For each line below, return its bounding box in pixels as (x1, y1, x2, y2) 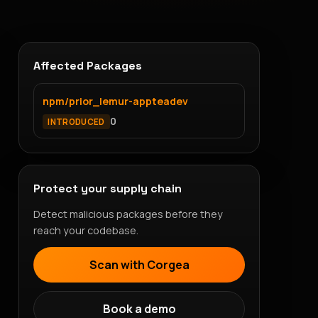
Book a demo (102, 300, 176, 317)
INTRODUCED (48, 116, 105, 127)
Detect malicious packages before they (33, 207, 223, 221)
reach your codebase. (33, 224, 138, 238)
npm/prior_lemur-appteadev (43, 94, 188, 108)
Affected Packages (33, 57, 142, 73)
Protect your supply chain (33, 181, 182, 197)
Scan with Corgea (89, 256, 190, 273)
